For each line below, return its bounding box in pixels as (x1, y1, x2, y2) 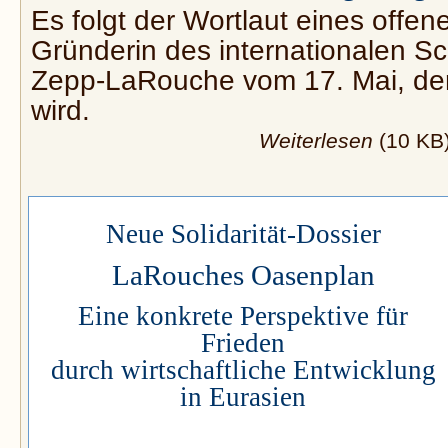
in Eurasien (180, 382, 306, 413)
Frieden (201, 328, 285, 359)
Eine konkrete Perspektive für (78, 301, 408, 332)
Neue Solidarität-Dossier (105, 219, 381, 250)
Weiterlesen (259, 129, 373, 153)
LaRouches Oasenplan (111, 259, 375, 292)
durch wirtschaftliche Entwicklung (50, 355, 436, 386)
